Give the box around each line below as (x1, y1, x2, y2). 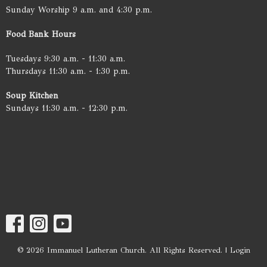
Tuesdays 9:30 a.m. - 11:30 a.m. (6, 53, 125, 64)
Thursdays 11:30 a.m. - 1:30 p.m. (6, 66, 130, 76)
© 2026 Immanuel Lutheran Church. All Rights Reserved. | (17, 245, 230, 255)
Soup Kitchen (6, 90, 58, 101)
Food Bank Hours (6, 29, 76, 39)
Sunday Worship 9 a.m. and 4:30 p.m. (6, 4, 152, 15)
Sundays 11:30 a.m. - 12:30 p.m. (6, 103, 133, 113)
